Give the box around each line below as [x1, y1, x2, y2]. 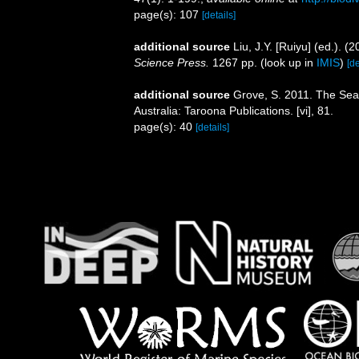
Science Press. [134, 55, 209, 69]
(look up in [257, 55, 317, 69]
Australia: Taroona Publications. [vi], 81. [134, 104, 333, 118]
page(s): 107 [134, 7, 202, 21]
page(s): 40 [134, 120, 196, 134]
